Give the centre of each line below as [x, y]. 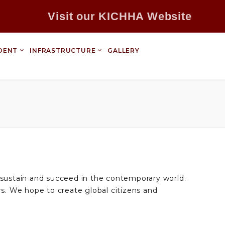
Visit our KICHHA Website [115, 16]
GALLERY [124, 50]
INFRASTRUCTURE [63, 50]
